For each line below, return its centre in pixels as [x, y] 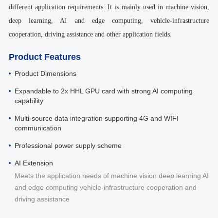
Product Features [45, 57]
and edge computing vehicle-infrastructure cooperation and [105, 187]
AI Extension [34, 163]
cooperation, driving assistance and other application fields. [90, 34]
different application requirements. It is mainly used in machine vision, [109, 7]
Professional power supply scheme [68, 145]
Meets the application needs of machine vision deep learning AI [111, 175]
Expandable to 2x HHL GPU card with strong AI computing [103, 91]
